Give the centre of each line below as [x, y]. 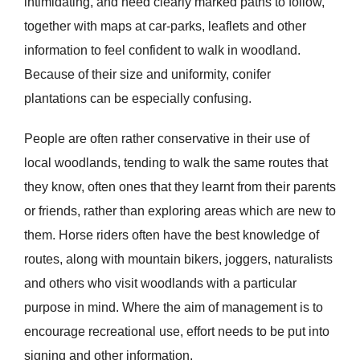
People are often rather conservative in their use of [166, 139]
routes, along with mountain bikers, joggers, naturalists [178, 260]
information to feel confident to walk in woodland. [162, 51]
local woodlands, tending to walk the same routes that [176, 163]
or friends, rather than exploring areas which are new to [180, 211]
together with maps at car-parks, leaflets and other [165, 27]
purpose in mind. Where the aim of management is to [173, 308]
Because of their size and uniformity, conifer [147, 75]
